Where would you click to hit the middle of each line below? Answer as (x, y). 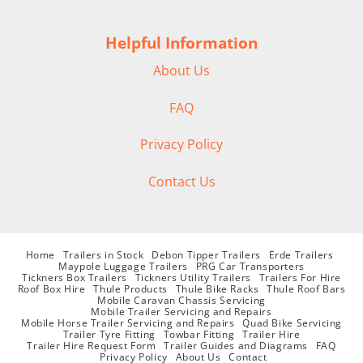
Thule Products (130, 288)
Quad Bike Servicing (293, 322)
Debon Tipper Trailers (206, 254)
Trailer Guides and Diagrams (236, 345)
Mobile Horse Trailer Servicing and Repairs (128, 322)
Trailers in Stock (103, 254)
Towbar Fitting (199, 334)
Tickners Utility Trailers (193, 277)
